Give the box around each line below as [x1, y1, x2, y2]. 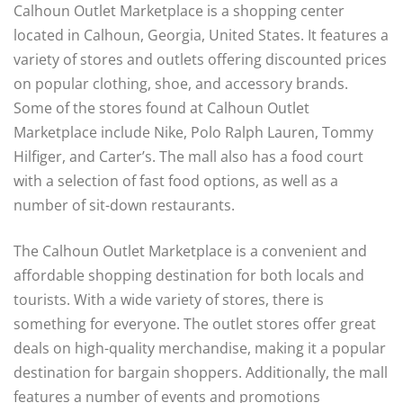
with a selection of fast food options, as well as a [13, 171, 338, 192]
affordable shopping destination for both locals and [13, 265, 364, 286]
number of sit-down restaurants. [13, 195, 235, 216]
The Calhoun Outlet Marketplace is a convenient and [13, 241, 367, 262]
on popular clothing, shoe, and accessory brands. [13, 74, 348, 94]
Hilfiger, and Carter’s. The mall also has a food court [13, 147, 363, 167]
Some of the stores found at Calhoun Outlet [13, 98, 309, 119]
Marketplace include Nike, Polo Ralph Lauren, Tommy [13, 122, 373, 143]
